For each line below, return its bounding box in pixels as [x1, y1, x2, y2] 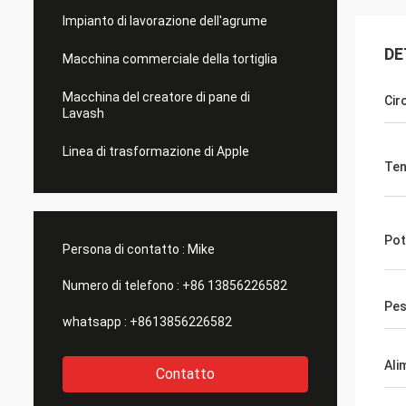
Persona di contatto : [63, 242, 185, 256]
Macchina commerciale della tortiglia [63, 52, 277, 66]
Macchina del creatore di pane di [63, 90, 250, 104]
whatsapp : [63, 314, 127, 329]
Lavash [63, 106, 104, 121]
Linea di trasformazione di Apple [63, 144, 249, 159]
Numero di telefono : [63, 278, 179, 293]
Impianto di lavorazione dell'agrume [63, 14, 267, 28]
